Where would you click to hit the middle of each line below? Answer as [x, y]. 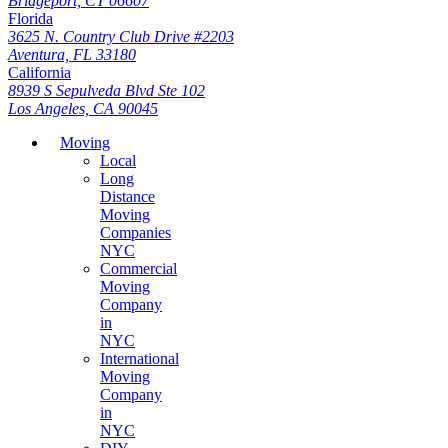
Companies [135, 232]
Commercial [138, 268]
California [39, 72]
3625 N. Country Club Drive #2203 [121, 36]
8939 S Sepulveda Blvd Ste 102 [106, 90]
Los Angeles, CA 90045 [83, 108]
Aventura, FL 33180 [72, 54]
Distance [127, 196]
